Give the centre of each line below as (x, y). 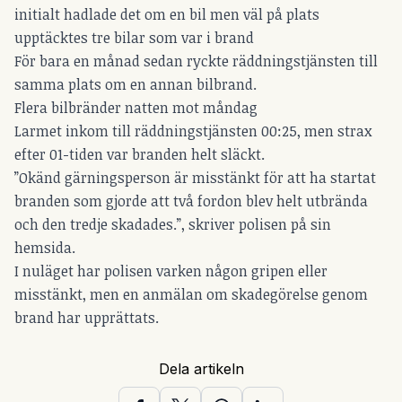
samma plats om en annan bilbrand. (135, 85)
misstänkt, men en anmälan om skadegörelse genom (191, 295)
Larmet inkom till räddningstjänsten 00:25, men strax (193, 131)
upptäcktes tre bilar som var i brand (134, 38)
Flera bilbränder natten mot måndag (136, 108)
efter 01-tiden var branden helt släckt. (140, 155)
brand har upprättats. (87, 318)
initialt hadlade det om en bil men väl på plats (167, 15)
